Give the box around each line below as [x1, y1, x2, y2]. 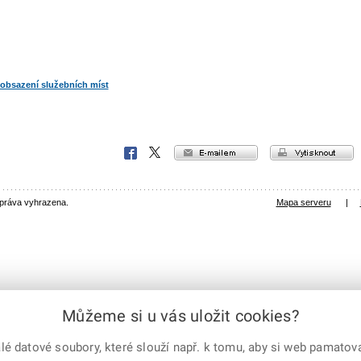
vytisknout [308, 146, 354, 156]
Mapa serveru [276, 197, 331, 207]
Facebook [123, 147, 166, 158]
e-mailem [218, 146, 258, 156]
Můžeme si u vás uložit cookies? [62, 306, 299, 326]
